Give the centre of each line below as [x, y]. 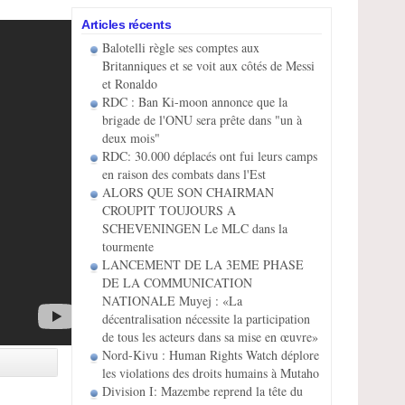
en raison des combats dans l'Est [184, 174]
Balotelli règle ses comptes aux [181, 47]
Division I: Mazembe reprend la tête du [202, 391]
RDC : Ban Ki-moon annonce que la [195, 102]
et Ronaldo [130, 84]
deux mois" [131, 138]
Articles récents [126, 24]
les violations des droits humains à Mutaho [211, 373]
